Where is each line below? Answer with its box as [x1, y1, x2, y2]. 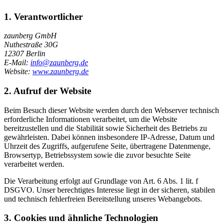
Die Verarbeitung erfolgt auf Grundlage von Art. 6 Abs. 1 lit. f [4, 176, 198, 185]
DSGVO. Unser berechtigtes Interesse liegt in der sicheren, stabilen [4, 185, 215, 194]
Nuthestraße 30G [4, 40, 58, 49]
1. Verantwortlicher [4, 11, 83, 22]
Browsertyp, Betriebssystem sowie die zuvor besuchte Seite [4, 150, 191, 159]
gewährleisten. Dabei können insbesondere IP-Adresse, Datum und [4, 132, 215, 141]
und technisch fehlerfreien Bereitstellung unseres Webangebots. [4, 194, 202, 203]
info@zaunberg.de [30, 58, 88, 67]
